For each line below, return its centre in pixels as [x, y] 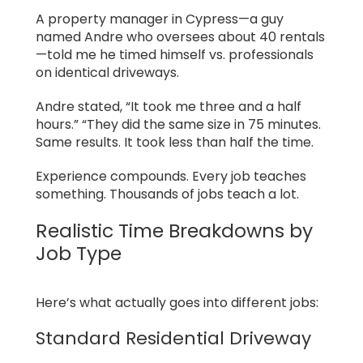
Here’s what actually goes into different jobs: [177, 302]
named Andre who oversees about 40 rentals [180, 37]
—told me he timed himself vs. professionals [175, 55]
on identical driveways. [107, 73]
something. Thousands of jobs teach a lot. [167, 194]
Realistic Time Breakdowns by [174, 231]
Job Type [79, 254]
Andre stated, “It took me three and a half [169, 107]
